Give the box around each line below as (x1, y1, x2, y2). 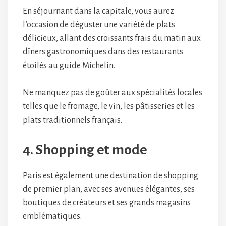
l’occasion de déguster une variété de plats (23, 20, 175, 30)
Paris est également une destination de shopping (23, 171, 198, 181)
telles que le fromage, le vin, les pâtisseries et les (23, 102, 195, 111)
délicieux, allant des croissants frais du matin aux (23, 34, 201, 43)
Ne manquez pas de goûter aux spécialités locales (23, 88, 202, 98)
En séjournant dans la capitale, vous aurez (23, 7, 174, 16)
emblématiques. (23, 212, 83, 221)
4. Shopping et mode (23, 142, 147, 158)
